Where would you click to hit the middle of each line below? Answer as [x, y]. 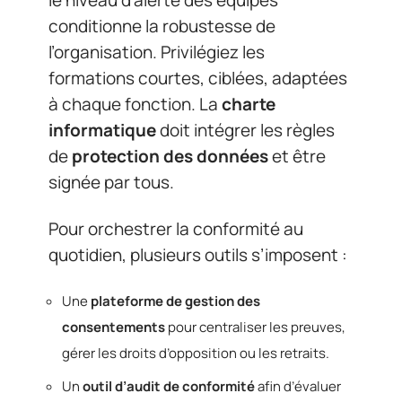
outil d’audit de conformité [169, 386]
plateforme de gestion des [175, 301]
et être [297, 157]
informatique [102, 131]
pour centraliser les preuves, [255, 328]
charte [249, 105]
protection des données [170, 157]
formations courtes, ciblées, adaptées [198, 79]
